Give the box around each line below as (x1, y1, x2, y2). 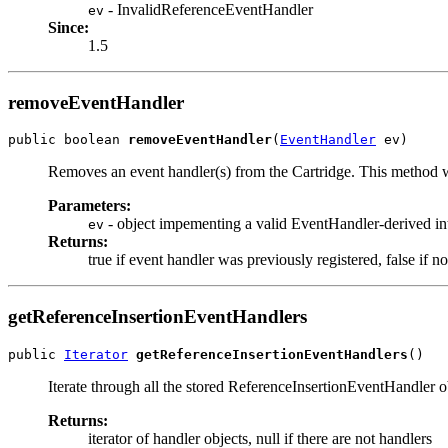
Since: (48, 18, 89, 36)
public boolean (8, 132, 128, 148)
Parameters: (48, 197, 131, 215)
